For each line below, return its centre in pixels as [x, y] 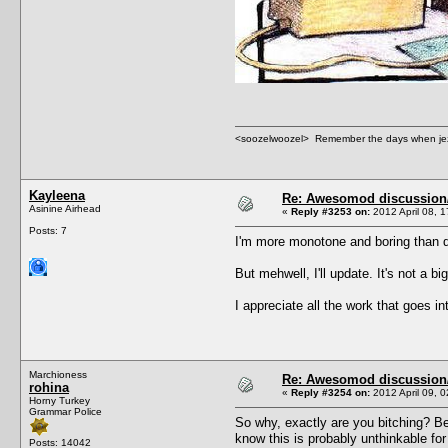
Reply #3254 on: [330, 392]
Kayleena [57, 195]
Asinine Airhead [65, 208]
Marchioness [58, 374]
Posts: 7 [48, 230]
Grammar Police [65, 411]
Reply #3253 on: [330, 211]
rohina [49, 387]
